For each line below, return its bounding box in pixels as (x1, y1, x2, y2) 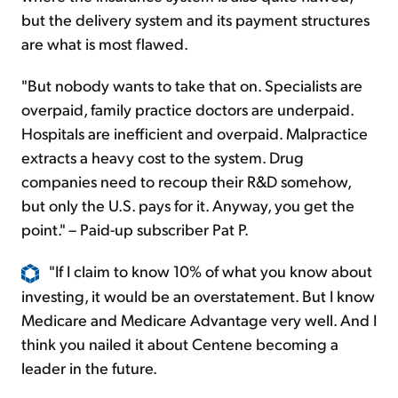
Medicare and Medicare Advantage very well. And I (21, 308, 377, 330)
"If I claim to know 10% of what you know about (49, 260, 372, 282)
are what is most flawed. (21, 33, 188, 54)
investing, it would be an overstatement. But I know (21, 284, 375, 306)
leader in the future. (21, 356, 157, 378)
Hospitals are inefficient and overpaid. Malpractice (21, 123, 368, 144)
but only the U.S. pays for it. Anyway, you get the (21, 195, 354, 216)
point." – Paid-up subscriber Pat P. (21, 219, 249, 240)
